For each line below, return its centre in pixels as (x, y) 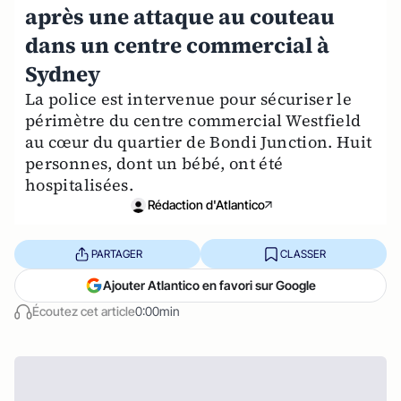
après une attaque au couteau (180, 17)
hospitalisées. (80, 185)
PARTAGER (116, 253)
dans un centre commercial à (177, 45)
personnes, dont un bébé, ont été (154, 163)
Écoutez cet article (84, 311)
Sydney (63, 74)
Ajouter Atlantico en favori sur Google (209, 285)
